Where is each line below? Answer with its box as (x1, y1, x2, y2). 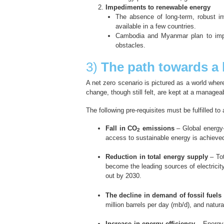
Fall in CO (105, 124, 137, 132)
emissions (140, 124, 174, 132)
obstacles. (115, 41, 145, 49)
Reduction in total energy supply (105, 153, 208, 161)
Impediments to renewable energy (105, 3, 210, 11)
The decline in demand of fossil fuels (105, 191, 222, 199)
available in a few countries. (115, 22, 196, 30)
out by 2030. (105, 172, 141, 180)
